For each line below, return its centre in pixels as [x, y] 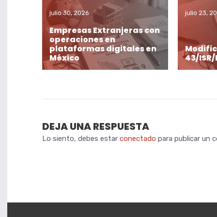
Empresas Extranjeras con [105, 31]
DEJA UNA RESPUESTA [96, 127]
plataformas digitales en [103, 49]
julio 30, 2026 [69, 13]
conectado [138, 139]
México [64, 58]
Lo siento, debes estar [81, 139]
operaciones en [82, 40]
